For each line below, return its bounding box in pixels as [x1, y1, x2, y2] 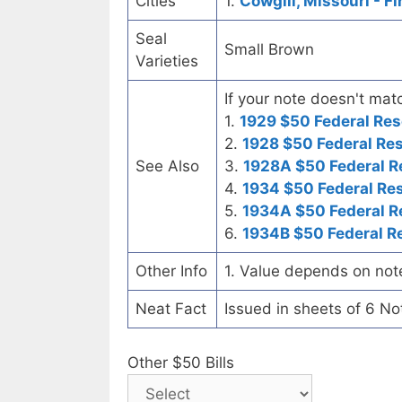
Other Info [135, 262, 207, 281]
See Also [135, 157, 199, 176]
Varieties [135, 52, 198, 71]
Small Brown [224, 40, 314, 59]
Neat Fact [135, 300, 206, 319]
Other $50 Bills [127, 353, 234, 371]
